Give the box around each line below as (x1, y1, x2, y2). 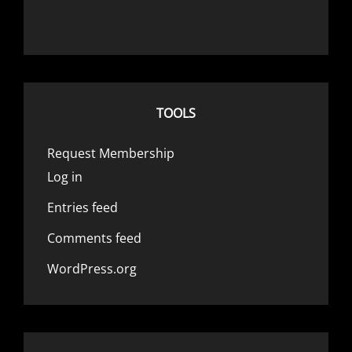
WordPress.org (47, 259, 137, 277)
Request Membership (47, 144, 174, 162)
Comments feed (47, 229, 141, 247)
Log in (47, 167, 82, 185)
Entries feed (47, 198, 118, 216)
